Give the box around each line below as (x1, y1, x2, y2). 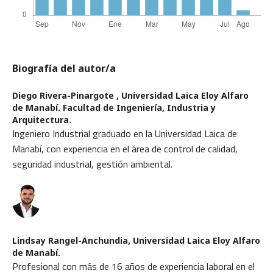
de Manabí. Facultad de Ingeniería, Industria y (12, 102, 216, 113)
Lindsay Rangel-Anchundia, (12, 235, 133, 246)
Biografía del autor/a (12, 62, 116, 75)
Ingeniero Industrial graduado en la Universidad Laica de (12, 126, 237, 141)
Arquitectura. (12, 114, 71, 126)
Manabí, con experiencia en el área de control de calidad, (12, 141, 238, 156)
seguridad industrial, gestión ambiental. (12, 157, 175, 171)
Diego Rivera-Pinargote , (12, 90, 121, 101)
